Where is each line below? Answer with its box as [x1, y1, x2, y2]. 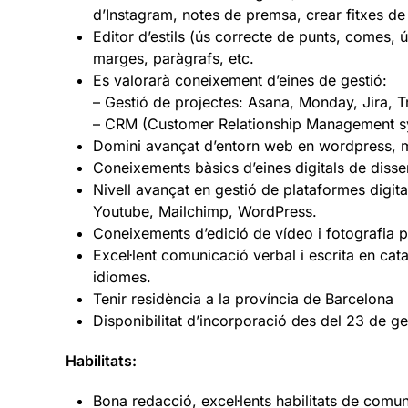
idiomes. [93, 267, 151, 286]
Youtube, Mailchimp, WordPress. [93, 201, 317, 220]
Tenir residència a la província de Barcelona [93, 289, 393, 308]
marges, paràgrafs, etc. [93, 48, 254, 67]
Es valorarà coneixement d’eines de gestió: [93, 70, 387, 89]
